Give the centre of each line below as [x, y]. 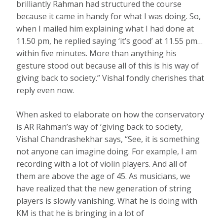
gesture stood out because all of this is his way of [108, 66]
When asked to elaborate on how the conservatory [110, 115]
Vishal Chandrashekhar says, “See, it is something [108, 139]
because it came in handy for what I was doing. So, [109, 17]
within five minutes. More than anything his [97, 54]
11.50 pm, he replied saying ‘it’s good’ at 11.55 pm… [110, 41]
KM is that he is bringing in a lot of [80, 213]
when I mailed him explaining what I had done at [105, 29]
